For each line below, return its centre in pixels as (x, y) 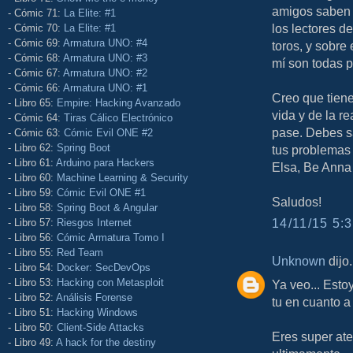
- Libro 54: (32, 267)
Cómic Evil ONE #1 (101, 192)
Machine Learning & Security (123, 177)
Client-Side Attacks (100, 327)
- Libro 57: (32, 222)
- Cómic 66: (35, 87)
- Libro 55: (32, 252)
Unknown (299, 261)
